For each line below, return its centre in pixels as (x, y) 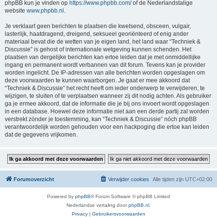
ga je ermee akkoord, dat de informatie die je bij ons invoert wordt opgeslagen (107, 104)
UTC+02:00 (199, 179)
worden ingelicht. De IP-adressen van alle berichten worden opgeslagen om (105, 73)
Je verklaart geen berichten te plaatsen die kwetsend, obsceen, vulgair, (98, 26)
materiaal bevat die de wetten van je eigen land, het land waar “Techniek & (103, 42)
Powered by (61, 196)
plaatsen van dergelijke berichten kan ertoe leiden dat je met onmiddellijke (103, 57)
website (16, 11)
